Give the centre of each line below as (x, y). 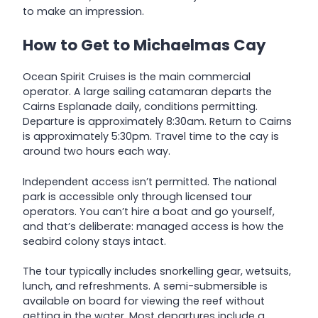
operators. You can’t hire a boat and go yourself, (149, 211)
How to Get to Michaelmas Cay (144, 45)
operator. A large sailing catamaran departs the (147, 92)
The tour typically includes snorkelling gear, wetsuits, (157, 271)
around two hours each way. (97, 152)
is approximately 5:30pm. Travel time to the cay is (151, 137)
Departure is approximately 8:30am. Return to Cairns (157, 122)
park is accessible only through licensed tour (137, 196)
